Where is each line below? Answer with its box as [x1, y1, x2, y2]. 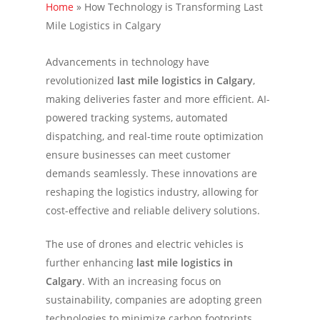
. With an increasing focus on [82, 274, 221, 288]
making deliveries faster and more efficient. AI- [46, 92, 270, 106]
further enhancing [46, 256, 136, 269]
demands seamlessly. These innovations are [46, 166, 257, 180]
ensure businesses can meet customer [46, 148, 231, 161]
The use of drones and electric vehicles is [46, 237, 244, 251]
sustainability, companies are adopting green [46, 293, 262, 306]
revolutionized [46, 74, 117, 87]
